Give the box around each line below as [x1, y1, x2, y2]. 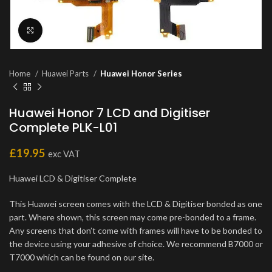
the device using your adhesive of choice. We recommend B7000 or [9, 239, 263, 249]
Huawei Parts [42, 69, 90, 78]
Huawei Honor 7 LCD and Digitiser [9, 104, 210, 121]
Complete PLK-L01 [9, 119, 117, 136]
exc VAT [48, 149, 80, 159]
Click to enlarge [42, 25, 103, 35]
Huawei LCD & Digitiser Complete [9, 173, 137, 183]
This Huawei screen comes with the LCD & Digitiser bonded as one [9, 199, 262, 209]
